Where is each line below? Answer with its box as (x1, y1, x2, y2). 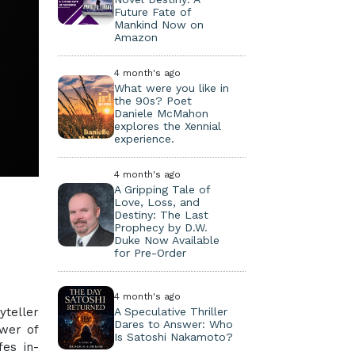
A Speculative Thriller (114, 305, 228, 318)
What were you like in (114, 82, 230, 94)
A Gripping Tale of (114, 183, 211, 196)
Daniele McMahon (114, 107, 209, 120)
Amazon (114, 31, 158, 44)
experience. (114, 132, 175, 145)
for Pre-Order (114, 246, 187, 259)
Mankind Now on (114, 18, 204, 31)
